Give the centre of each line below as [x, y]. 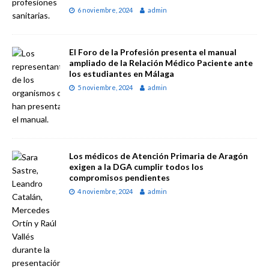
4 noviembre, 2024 [105, 191]
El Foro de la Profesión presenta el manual [153, 52]
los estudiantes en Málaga [122, 73]
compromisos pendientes [119, 177]
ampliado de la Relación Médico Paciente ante [161, 62]
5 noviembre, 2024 [105, 87]
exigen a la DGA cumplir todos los [136, 166]
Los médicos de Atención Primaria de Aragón [159, 156]
